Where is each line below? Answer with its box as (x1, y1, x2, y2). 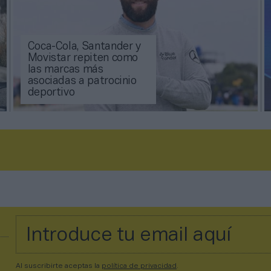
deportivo (27, 88, 75, 99)
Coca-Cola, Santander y (27, 42, 141, 53)
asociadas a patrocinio (27, 76, 137, 87)
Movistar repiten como (27, 53, 139, 64)
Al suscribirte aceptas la (16, 263, 102, 270)
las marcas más (27, 65, 103, 76)
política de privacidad (102, 263, 177, 270)
